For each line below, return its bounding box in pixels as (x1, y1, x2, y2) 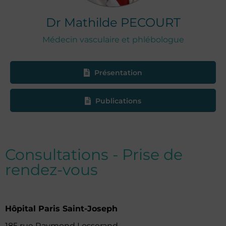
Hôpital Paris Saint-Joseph (5, 203, 118, 213)
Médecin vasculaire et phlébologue (42, 35, 184, 44)
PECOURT (120, 15, 181, 30)
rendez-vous (5, 160, 98, 179)
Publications (95, 96, 141, 105)
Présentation (94, 68, 142, 78)
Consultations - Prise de (5, 145, 183, 164)
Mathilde (64, 15, 121, 30)
